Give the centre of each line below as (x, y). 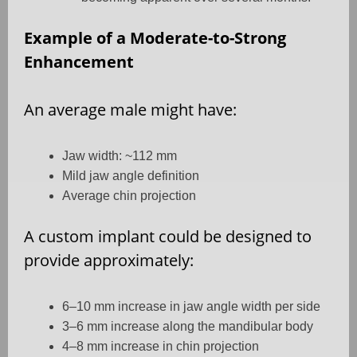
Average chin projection (129, 196)
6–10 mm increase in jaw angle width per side (191, 307)
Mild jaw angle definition (131, 176)
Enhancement (79, 62)
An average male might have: (130, 110)
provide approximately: (109, 261)
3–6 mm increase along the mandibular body (188, 327)
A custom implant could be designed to (168, 237)
